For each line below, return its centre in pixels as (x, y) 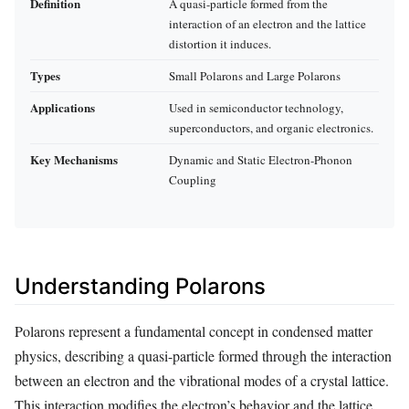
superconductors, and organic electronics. (271, 128)
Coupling (193, 180)
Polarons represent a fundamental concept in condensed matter (194, 330)
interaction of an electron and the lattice (267, 24)
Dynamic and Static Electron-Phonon (261, 160)
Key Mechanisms (74, 160)
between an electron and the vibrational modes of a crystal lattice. (202, 380)
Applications (63, 108)
